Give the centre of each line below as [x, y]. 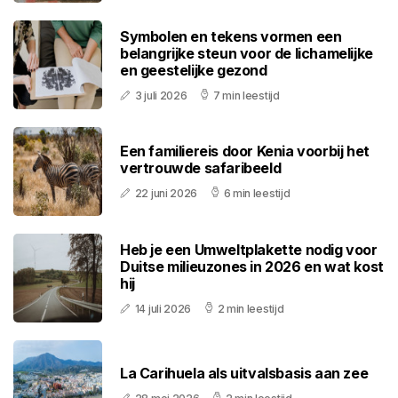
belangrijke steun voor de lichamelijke [247, 53]
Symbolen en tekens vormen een [231, 36]
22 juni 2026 [166, 194]
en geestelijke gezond [194, 70]
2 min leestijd [251, 308]
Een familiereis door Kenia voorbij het [245, 151]
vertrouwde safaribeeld [201, 168]
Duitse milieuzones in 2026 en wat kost [252, 266]
